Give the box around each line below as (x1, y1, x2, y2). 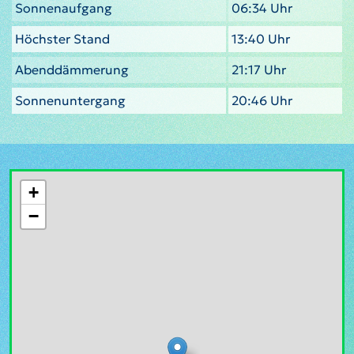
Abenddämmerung (15, 61, 129, 77)
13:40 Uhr (232, 30, 290, 47)
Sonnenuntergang (15, 92, 126, 108)
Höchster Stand (15, 30, 110, 47)
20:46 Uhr (232, 92, 292, 108)
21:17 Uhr (232, 61, 286, 77)
